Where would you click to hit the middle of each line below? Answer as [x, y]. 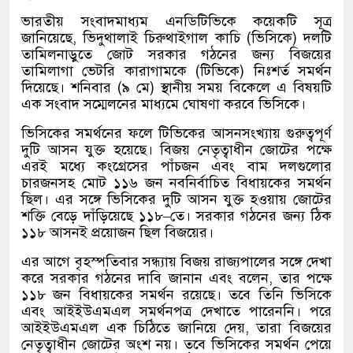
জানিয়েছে [47, 38]
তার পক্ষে [305, 279]
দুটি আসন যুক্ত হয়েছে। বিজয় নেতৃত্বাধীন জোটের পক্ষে [176, 150]
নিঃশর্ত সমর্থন [293, 71]
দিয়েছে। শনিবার [66, 88]
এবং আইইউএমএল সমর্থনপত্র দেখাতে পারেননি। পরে [176, 312]
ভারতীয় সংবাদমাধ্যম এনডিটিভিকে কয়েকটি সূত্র [176, 22]
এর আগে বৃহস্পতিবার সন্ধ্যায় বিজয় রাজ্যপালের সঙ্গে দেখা [176, 262]
